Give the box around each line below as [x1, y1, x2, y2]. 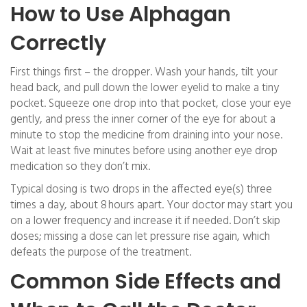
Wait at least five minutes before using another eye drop [10, 142, 278, 160]
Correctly [10, 29, 106, 58]
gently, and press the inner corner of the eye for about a [10, 110, 275, 129]
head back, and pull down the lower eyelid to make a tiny [10, 79, 279, 97]
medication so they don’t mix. [10, 158, 150, 176]
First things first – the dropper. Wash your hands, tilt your [10, 63, 278, 82]
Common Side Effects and [10, 267, 281, 296]
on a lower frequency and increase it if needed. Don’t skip [10, 212, 280, 230]
